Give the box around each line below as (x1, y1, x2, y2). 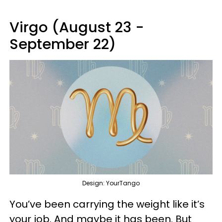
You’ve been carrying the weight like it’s (9, 197, 205, 211)
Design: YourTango (82, 178, 140, 187)
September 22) (9, 34, 116, 55)
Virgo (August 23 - (9, 17, 144, 38)
